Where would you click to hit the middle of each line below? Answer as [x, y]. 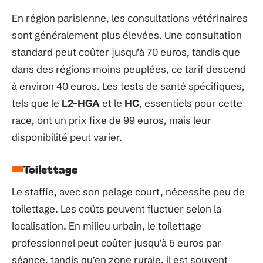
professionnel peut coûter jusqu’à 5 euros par [117, 242]
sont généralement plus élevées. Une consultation [127, 35]
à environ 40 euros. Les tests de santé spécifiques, [128, 86]
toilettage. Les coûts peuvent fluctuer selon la [117, 208]
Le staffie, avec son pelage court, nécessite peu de [128, 191]
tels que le [37, 103]
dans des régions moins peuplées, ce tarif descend [129, 69]
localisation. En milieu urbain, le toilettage [107, 225]
